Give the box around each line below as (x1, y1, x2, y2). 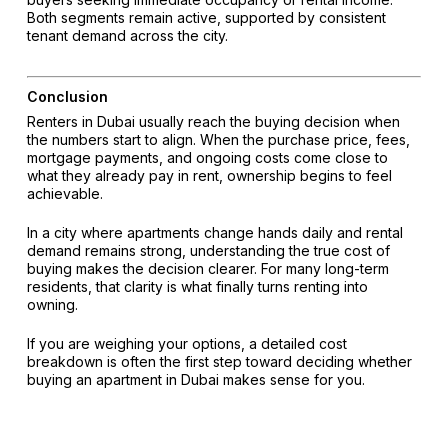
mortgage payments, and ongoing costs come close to (26, 149, 388, 167)
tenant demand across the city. (26, 27, 228, 45)
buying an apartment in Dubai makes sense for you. (26, 371, 365, 389)
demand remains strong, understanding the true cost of (26, 242, 390, 260)
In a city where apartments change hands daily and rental (26, 224, 403, 242)
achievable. (26, 185, 103, 203)
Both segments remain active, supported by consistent (26, 9, 386, 27)
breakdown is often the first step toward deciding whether (26, 353, 412, 371)
